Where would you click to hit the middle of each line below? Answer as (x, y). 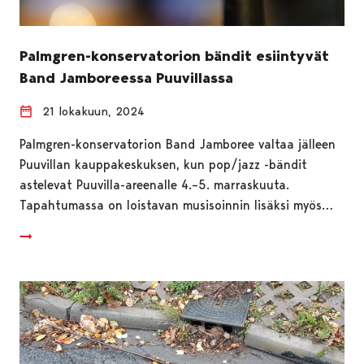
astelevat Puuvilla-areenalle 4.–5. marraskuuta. (154, 184)
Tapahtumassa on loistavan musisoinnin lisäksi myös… (176, 205)
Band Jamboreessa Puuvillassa (126, 78)
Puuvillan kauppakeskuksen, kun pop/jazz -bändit (163, 164)
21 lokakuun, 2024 (93, 111)
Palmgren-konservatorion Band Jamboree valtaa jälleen (178, 144)
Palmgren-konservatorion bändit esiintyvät (174, 56)
